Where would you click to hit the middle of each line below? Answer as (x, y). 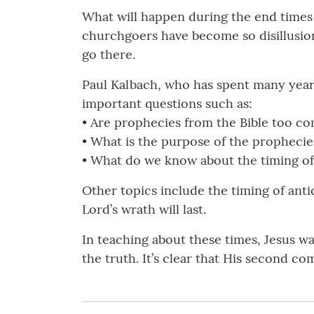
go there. (109, 54)
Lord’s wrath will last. (144, 209)
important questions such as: (167, 103)
